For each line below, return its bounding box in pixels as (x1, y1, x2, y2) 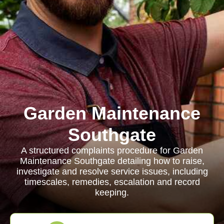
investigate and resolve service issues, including (16, 166, 208, 176)
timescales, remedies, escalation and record (24, 177, 200, 187)
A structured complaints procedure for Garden (21, 145, 203, 155)
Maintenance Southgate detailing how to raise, (19, 156, 204, 166)
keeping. (95, 187, 129, 197)
